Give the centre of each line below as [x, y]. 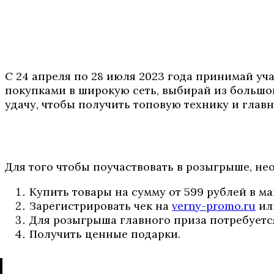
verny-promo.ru [214, 206]
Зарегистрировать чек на [101, 206]
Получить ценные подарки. [105, 234]
